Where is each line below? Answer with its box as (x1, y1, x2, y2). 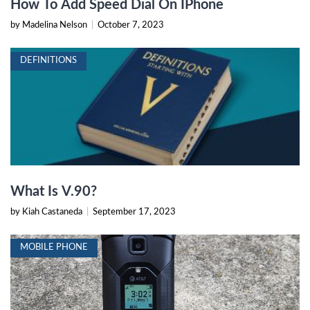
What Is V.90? (10, 185, 97, 199)
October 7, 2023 (98, 21, 164, 30)
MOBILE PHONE (20, 243, 88, 253)
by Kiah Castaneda (10, 208, 84, 217)
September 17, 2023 (93, 208, 176, 217)
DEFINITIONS (20, 56, 77, 66)
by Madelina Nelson (10, 21, 89, 30)
